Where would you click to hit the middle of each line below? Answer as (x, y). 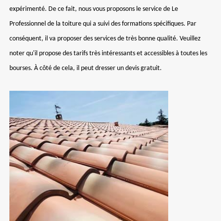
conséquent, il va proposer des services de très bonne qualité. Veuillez (105, 39)
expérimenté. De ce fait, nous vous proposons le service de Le (94, 9)
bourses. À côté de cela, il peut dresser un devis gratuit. (86, 68)
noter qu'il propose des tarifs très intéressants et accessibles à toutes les (108, 54)
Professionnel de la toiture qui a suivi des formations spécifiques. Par (103, 24)
